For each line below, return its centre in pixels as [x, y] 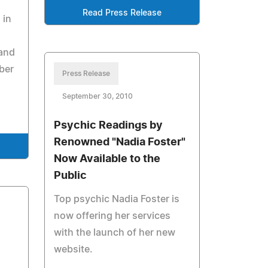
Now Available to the [107, 159]
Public [71, 176]
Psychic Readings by [109, 126]
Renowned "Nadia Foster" [120, 142]
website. [74, 249]
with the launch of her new [115, 233]
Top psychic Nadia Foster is [117, 199]
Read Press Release [122, 13]
